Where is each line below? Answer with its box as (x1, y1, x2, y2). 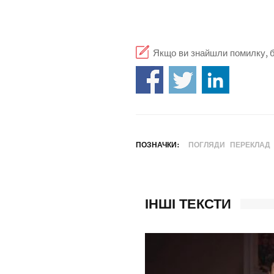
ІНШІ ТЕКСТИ (145, 194, 231, 212)
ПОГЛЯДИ (188, 140, 225, 149)
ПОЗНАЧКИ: (136, 140, 179, 149)
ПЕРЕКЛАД (230, 140, 270, 149)
